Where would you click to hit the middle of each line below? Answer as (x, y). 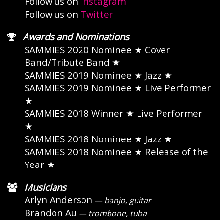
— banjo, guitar (122, 200)
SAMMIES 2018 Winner (74, 113)
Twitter (97, 14)
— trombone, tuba (112, 213)
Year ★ (40, 164)
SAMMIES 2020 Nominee (78, 49)
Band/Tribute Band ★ (72, 62)
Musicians (45, 187)
